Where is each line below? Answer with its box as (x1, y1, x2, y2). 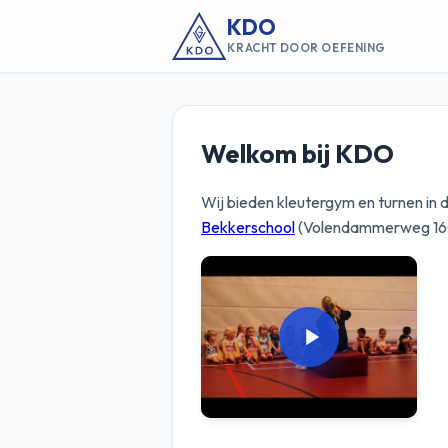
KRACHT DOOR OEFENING (227, 39, 387, 55)
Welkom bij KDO (201, 137, 394, 170)
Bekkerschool (201, 217, 295, 237)
